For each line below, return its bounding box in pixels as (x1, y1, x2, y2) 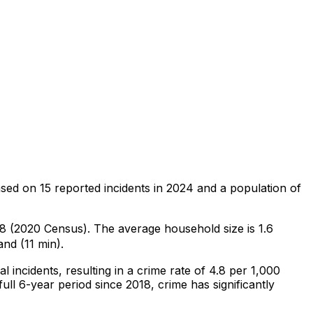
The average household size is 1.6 (90, 221, 273, 235)
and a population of (194, 180, 301, 195)
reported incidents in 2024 (51, 180, 194, 195)
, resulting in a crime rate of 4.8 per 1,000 (59, 263, 280, 277)
